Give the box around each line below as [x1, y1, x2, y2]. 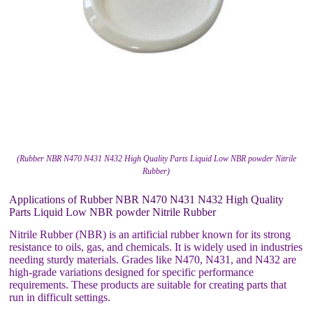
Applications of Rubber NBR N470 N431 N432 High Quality [9, 193, 284, 205]
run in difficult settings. [9, 291, 111, 304]
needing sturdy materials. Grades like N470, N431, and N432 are [9, 254, 297, 266]
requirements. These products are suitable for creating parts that [9, 279, 287, 291]
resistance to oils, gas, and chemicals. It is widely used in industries [9, 241, 303, 254]
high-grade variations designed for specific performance [9, 266, 254, 279]
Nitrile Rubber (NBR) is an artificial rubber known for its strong [9, 228, 291, 241]
